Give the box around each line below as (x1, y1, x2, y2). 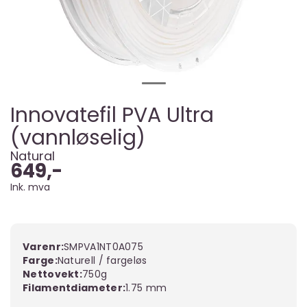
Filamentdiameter (23, 281, 123, 295)
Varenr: (23, 240, 64, 254)
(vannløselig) (10, 123, 145, 152)
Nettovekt (23, 267, 79, 281)
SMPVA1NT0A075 (64, 240, 144, 254)
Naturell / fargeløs (57, 254, 147, 267)
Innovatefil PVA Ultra (10, 101, 214, 130)
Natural (10, 147, 55, 164)
